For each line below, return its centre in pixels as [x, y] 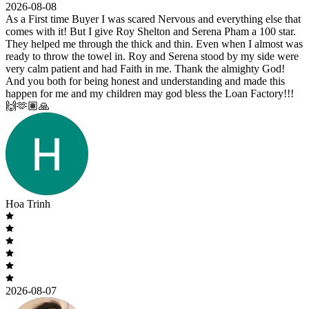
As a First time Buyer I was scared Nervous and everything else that [153, 19]
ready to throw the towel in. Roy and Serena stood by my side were [152, 57]
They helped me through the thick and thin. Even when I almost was [154, 44]
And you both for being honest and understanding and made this [145, 81]
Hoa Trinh [28, 204]
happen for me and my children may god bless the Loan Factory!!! [150, 94]
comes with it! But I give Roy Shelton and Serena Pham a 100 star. [151, 32]
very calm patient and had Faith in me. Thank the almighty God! [145, 69]
